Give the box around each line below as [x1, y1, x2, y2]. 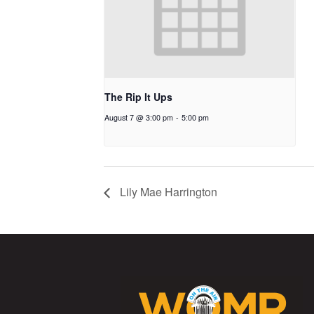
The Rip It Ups [104, 89, 172, 104]
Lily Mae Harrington [117, 183, 217, 200]
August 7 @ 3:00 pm [104, 111, 173, 123]
